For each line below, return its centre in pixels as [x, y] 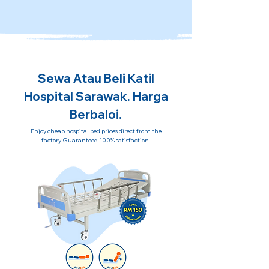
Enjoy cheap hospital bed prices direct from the [96, 131]
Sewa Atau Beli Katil [96, 78]
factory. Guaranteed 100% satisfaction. [96, 140]
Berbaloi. [96, 114]
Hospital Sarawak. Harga [96, 96]
